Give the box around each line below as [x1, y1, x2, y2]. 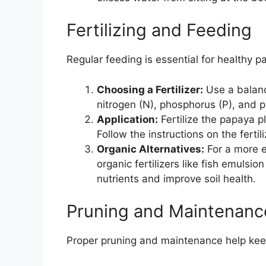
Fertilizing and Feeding [66, 20, 252, 41]
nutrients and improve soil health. [97, 172, 256, 185]
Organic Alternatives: [97, 142, 204, 155]
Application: [97, 113, 158, 125]
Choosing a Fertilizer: [97, 83, 203, 96]
